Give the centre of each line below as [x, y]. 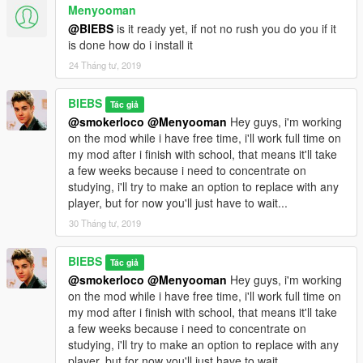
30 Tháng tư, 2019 [105, 222]
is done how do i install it [130, 44]
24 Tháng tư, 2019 [105, 64]
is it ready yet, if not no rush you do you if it [225, 28]
